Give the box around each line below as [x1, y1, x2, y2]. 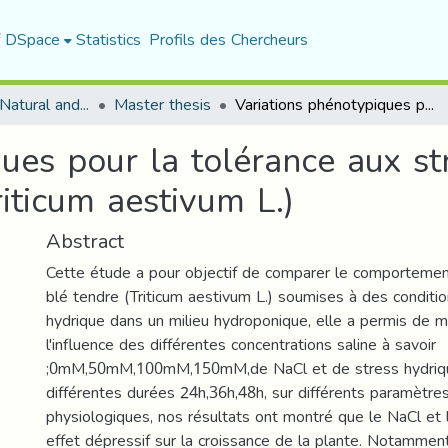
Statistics [75, 24, 141, 55]
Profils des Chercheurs [148, 24, 308, 55]
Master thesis [114, 89, 211, 120]
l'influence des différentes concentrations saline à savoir [46, 329, 436, 360]
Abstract [46, 222, 124, 260]
